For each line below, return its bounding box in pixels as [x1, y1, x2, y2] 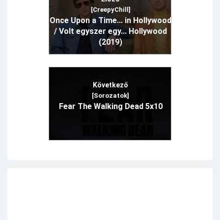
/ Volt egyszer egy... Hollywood [54, 27, 167, 36]
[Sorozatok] [92, 92, 129, 100]
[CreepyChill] [90, 6, 131, 14]
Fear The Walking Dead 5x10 [58, 102, 163, 111]
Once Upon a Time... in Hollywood [50, 16, 171, 26]
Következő [93, 81, 128, 89]
